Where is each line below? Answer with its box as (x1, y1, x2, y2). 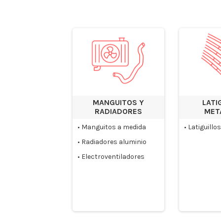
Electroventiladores (81, 152, 145, 161)
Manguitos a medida (81, 123, 146, 132)
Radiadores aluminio (81, 138, 147, 147)
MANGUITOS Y (93, 98, 144, 108)
